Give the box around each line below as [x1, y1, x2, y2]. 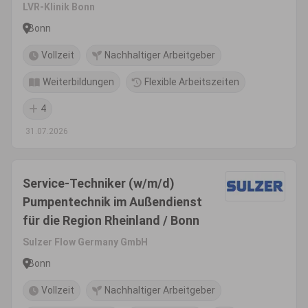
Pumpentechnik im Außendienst [23, 195, 202, 209]
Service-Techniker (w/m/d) [23, 176, 175, 190]
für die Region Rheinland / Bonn [23, 213, 199, 228]
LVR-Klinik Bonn [23, 1, 95, 12]
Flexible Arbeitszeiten [144, 76, 239, 87]
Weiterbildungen [43, 76, 114, 87]
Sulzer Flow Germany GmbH [23, 236, 148, 247]
